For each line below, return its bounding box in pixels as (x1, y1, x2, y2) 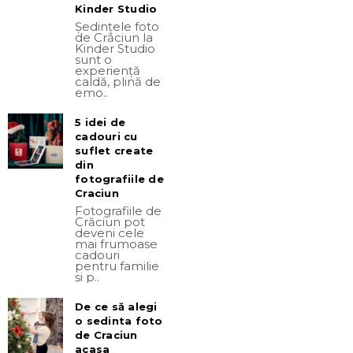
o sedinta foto (75, 314, 163, 327)
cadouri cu (75, 130, 138, 143)
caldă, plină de (75, 74, 162, 89)
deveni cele (75, 225, 145, 240)
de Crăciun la (75, 30, 154, 45)
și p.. (75, 269, 100, 284)
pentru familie (75, 258, 160, 273)
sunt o (75, 52, 113, 67)
